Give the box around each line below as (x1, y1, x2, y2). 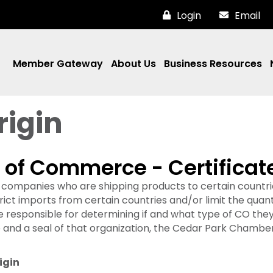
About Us (111, 56, 156, 71)
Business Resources (164, 56, 262, 71)
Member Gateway (13, 56, 103, 71)
